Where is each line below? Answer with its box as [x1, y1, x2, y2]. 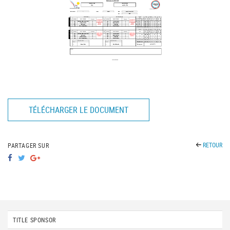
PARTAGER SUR [8, 141, 53, 149]
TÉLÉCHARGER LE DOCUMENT [29, 104, 128, 116]
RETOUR [201, 140, 222, 149]
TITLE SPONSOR [13, 215, 56, 224]
